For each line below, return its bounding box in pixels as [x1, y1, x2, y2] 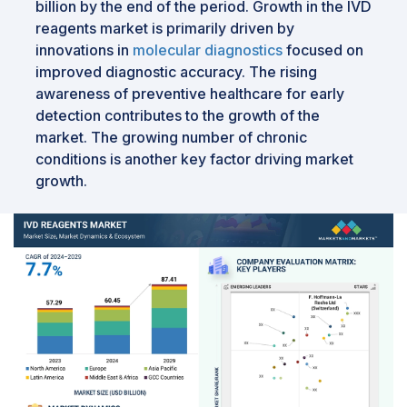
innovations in [35, 40, 133, 59]
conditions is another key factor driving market [35, 149, 353, 168]
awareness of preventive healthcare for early [35, 84, 344, 103]
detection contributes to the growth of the [35, 105, 320, 124]
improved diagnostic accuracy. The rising [35, 62, 317, 81]
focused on [283, 40, 363, 59]
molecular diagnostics [133, 40, 283, 59]
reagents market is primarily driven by [35, 18, 294, 37]
